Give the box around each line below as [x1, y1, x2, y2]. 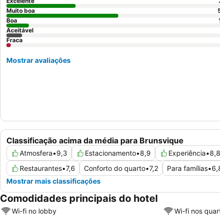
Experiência [168, 149, 206, 158]
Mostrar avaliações [6, 56, 71, 64]
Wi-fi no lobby [12, 206, 56, 215]
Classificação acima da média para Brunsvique [6, 136, 184, 146]
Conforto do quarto [84, 164, 145, 173]
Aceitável [6, 27, 33, 34]
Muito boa [6, 7, 35, 14]
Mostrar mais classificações [6, 177, 101, 186]
